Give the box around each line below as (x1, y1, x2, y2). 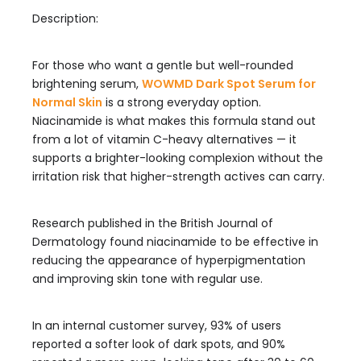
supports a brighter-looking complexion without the (32, 150, 323, 166)
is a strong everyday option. (102, 94, 261, 110)
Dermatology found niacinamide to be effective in (32, 234, 318, 250)
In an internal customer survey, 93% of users (32, 317, 281, 334)
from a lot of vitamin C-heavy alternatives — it (32, 131, 297, 147)
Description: (32, 10, 98, 27)
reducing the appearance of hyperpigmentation (32, 252, 305, 268)
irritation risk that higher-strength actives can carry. (32, 168, 325, 185)
